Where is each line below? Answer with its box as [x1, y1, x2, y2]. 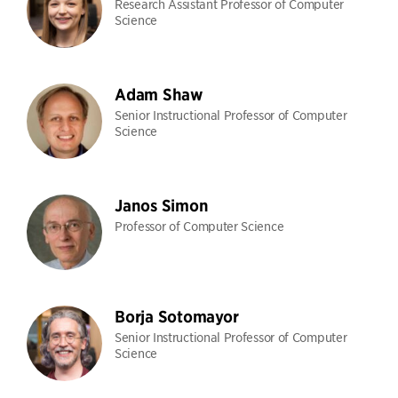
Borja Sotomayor [115, 306, 239, 327]
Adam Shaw [115, 84, 203, 105]
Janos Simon [115, 195, 209, 216]
